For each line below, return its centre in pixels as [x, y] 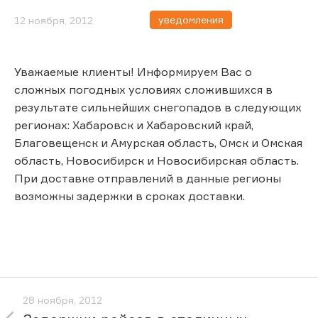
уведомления [191, 20]
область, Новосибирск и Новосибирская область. [157, 160]
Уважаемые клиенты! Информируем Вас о [133, 71]
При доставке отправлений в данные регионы [148, 178]
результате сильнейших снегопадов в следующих [158, 107]
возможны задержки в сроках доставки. [130, 196]
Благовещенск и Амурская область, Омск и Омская [158, 142]
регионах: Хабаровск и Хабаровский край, [134, 125]
